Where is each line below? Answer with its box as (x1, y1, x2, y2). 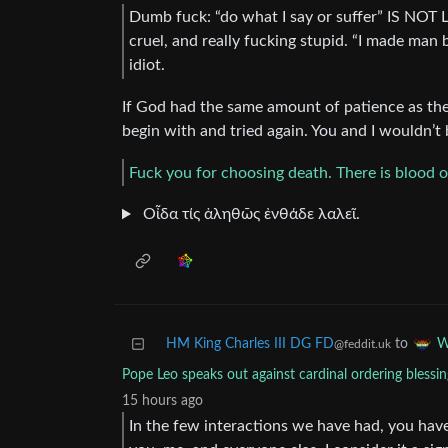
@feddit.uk (334, 338, 391, 351)
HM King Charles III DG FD (166, 337, 334, 352)
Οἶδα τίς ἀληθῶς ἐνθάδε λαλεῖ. (138, 206, 360, 223)
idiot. (129, 57, 165, 74)
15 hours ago (122, 394, 203, 409)
